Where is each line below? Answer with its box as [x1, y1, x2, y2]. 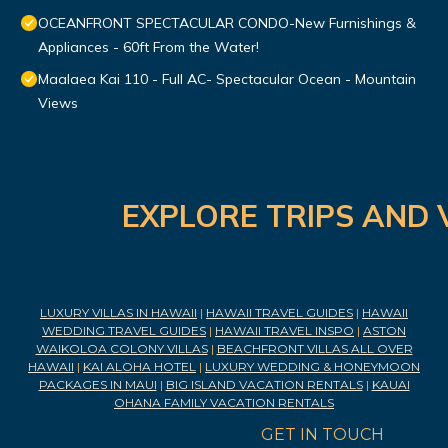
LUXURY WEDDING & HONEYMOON [205, 359, 420, 375]
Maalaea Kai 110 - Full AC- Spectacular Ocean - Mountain [38, 70, 416, 89]
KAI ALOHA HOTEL [83, 359, 196, 375]
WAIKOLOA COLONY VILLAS [35, 341, 208, 357]
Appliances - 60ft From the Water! [38, 38, 259, 57]
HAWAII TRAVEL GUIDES [206, 305, 353, 321]
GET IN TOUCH [261, 425, 384, 445]
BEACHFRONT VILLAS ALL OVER [216, 341, 413, 357]
